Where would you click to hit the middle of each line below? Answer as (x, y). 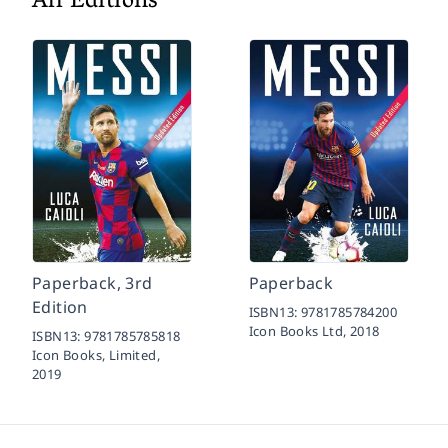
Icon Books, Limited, (96, 354)
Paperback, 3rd (92, 282)
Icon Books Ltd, (299, 330)
